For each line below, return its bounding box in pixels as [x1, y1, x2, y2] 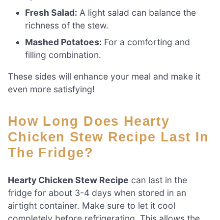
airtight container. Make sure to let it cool [8, 200, 175, 211]
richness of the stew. [25, 20, 109, 31]
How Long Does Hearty [8, 113, 19, 129]
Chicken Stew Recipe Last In [8, 129, 209, 144]
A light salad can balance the [77, 7, 196, 18]
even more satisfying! [8, 83, 95, 94]
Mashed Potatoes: [25, 37, 102, 48]
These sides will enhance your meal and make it [8, 71, 200, 82]
